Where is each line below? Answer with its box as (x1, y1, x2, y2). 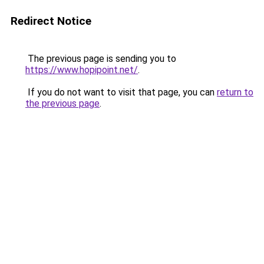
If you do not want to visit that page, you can (25, 87, 217, 98)
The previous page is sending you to (25, 53, 176, 64)
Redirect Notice (11, 14, 91, 28)
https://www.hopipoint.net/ (25, 64, 138, 75)
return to (217, 87, 253, 98)
